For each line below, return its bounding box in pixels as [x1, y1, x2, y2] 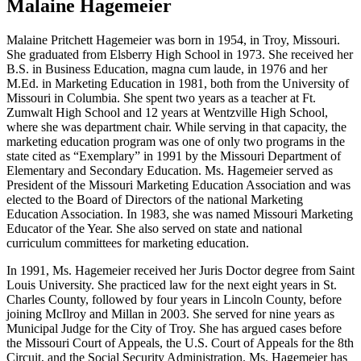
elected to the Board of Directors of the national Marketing [6, 193, 303, 207]
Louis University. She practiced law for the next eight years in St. [6, 278, 337, 293]
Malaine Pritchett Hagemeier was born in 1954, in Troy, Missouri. [6, 33, 340, 48]
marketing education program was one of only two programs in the [6, 135, 345, 149]
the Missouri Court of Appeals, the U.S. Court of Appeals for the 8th [6, 336, 354, 351]
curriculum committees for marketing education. [6, 236, 249, 251]
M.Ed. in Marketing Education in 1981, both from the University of [6, 77, 349, 91]
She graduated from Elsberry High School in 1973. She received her [6, 48, 353, 62]
